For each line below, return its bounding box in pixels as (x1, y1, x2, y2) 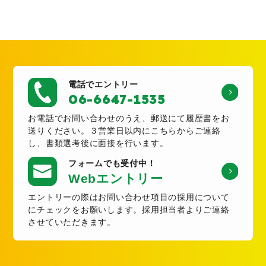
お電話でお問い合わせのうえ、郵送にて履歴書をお (28, 113, 230, 123)
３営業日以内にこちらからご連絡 (89, 126, 221, 136)
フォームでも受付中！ (68, 159, 156, 169)
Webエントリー (68, 172, 163, 186)
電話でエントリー (68, 80, 138, 90)
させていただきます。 (28, 217, 116, 227)
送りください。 (28, 126, 90, 136)
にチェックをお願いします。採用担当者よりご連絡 (28, 205, 230, 215)
